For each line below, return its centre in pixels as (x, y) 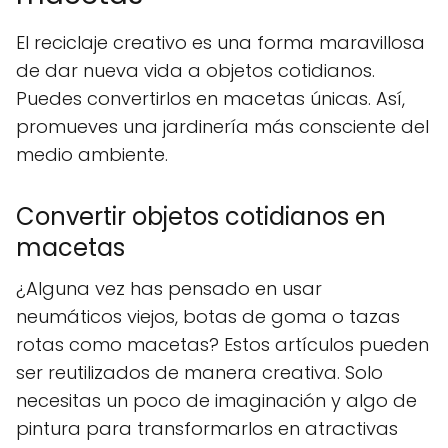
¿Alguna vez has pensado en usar (169, 288)
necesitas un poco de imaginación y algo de (216, 400)
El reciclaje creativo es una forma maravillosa (220, 42)
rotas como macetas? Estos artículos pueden (222, 344)
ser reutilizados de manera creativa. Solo (199, 372)
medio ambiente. (92, 154)
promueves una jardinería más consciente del (222, 126)
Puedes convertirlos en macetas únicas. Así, (210, 98)
